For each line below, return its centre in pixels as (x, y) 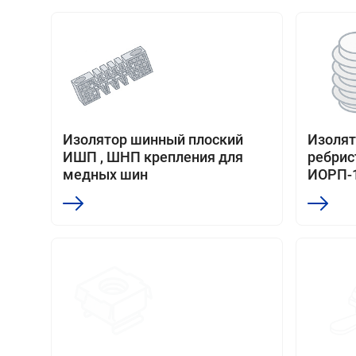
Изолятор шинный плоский (153, 139)
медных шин (105, 174)
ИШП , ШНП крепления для (153, 157)
